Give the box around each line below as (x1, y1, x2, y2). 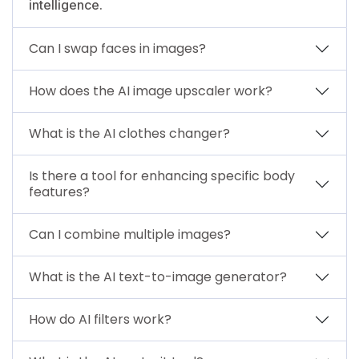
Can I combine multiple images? (29, 224, 231, 244)
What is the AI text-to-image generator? (29, 267, 287, 286)
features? (29, 182, 90, 201)
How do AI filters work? (29, 309, 171, 329)
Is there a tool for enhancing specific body (29, 166, 295, 185)
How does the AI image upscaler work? (29, 81, 272, 100)
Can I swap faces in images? (29, 38, 206, 58)
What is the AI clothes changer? (29, 123, 230, 143)
